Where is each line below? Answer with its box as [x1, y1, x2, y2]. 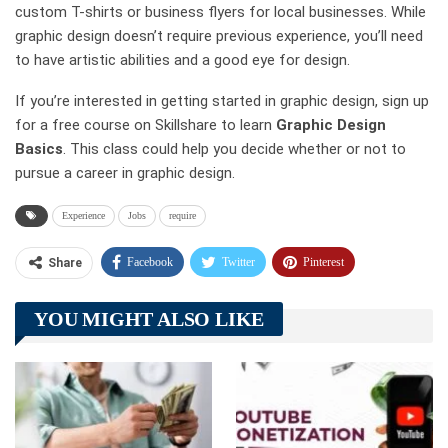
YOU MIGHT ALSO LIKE [34, 307, 265, 330]
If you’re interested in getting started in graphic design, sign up [15, 91, 429, 110]
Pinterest [303, 254, 344, 269]
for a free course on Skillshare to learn [15, 115, 276, 134]
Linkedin [46, 330, 88, 345]
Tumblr [219, 292, 254, 307]
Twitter [222, 254, 255, 269]
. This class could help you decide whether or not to [63, 139, 406, 158]
